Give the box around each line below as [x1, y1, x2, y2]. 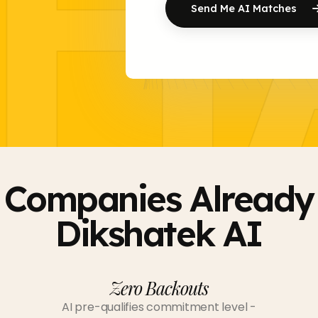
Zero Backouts [109, 276, 209, 300]
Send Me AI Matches [191, 1, 300, 15]
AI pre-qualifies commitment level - [62, 299, 256, 316]
